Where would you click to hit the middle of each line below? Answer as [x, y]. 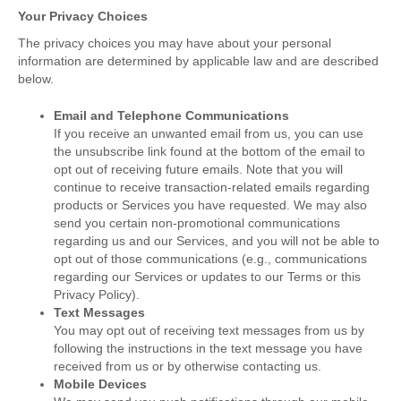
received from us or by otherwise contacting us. [188, 367]
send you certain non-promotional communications [197, 223]
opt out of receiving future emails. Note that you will [198, 170]
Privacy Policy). [97, 295]
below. [36, 79]
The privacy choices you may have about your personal [175, 43]
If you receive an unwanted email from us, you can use [209, 134]
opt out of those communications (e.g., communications [210, 259]
